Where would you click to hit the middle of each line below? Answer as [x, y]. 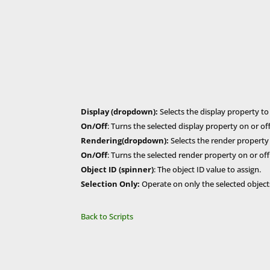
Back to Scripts [107, 216]
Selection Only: [111, 184]
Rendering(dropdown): [125, 140]
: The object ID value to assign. [208, 169]
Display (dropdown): [120, 111]
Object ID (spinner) [118, 169]
